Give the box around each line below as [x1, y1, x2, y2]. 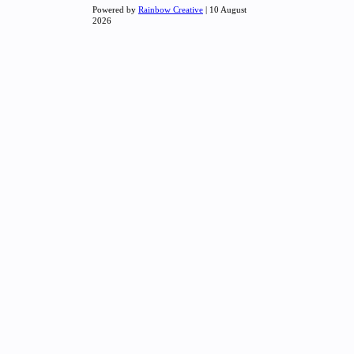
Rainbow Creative [138, 5, 203, 14]
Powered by [92, 5, 138, 14]
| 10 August [203, 5, 247, 14]
